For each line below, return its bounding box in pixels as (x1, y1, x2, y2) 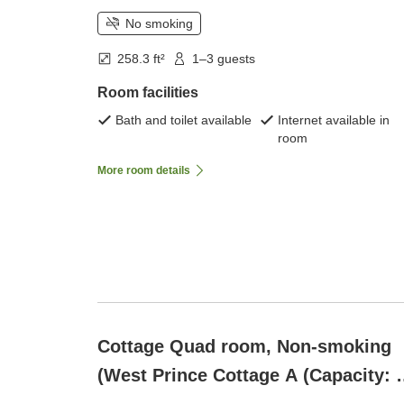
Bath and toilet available (115, 113, 252, 128)
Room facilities (97, 85, 198, 101)
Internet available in (278, 113, 390, 128)
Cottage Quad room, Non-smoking (97, 336, 391, 357)
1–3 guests (192, 51, 255, 67)
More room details (97, 164, 190, 178)
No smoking (125, 16, 193, 32)
